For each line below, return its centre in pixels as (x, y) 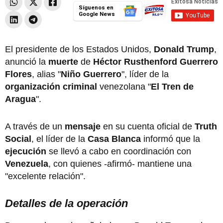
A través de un (35, 126)
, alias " (46, 74)
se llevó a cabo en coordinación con (119, 151)
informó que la (170, 139)
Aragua (20, 99)
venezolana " (124, 86)
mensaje (83, 126)
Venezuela (27, 164)
